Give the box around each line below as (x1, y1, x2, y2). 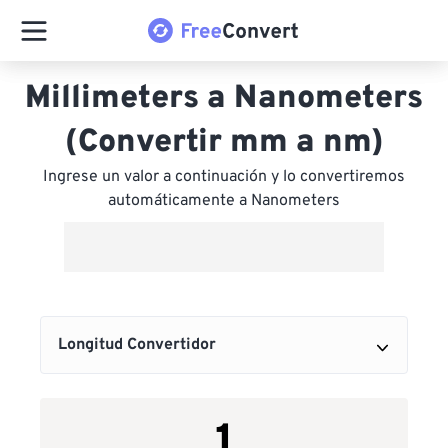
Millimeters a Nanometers (25, 79, 423, 119)
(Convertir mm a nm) (64, 123, 384, 163)
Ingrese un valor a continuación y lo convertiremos (43, 167, 405, 187)
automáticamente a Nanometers (108, 191, 340, 211)
